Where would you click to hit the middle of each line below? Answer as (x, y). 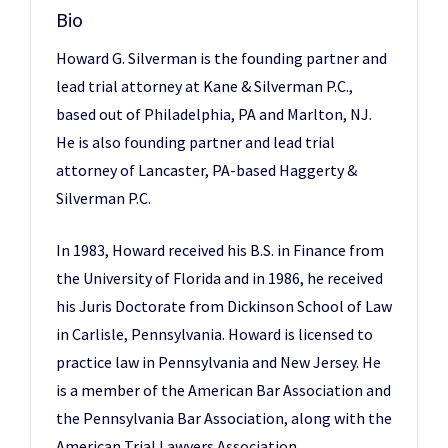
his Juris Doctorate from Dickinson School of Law (224, 306)
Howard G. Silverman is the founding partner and (221, 58)
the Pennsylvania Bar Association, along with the (224, 418)
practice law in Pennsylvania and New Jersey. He (218, 362)
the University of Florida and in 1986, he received (219, 278)
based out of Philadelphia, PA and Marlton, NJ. (214, 114)
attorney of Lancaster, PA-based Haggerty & (206, 170)
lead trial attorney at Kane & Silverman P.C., (204, 86)
